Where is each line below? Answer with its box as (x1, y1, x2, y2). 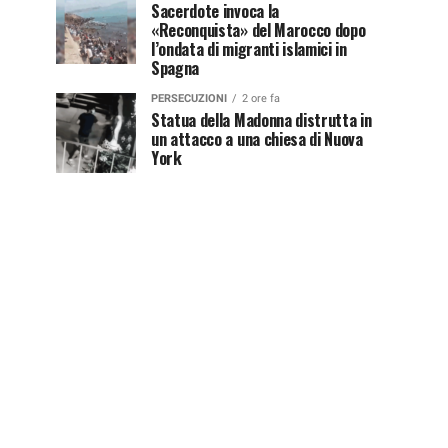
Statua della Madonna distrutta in (151, 107, 372, 132)
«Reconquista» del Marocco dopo (151, 17, 366, 42)
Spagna (151, 55, 200, 80)
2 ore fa (242, 91, 280, 105)
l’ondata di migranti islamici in (151, 36, 347, 61)
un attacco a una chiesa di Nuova (151, 126, 363, 151)
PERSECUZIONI (151, 91, 227, 105)
